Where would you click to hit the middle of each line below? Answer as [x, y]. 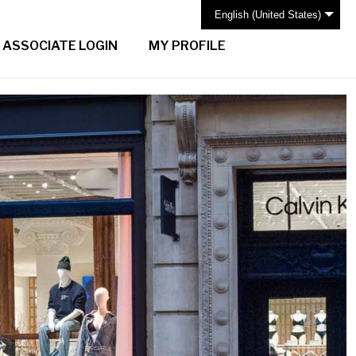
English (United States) [268, 15]
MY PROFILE [186, 45]
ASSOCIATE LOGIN [60, 45]
